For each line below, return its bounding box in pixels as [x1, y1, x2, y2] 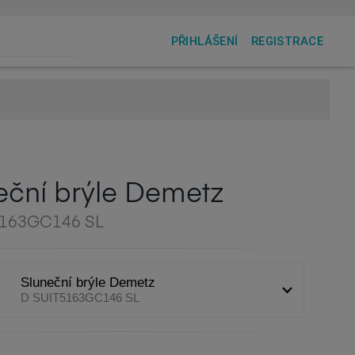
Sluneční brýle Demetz [20, 275, 155, 290]
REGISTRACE [250, 34, 323, 48]
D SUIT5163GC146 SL [20, 291, 139, 304]
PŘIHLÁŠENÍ [170, 34, 239, 48]
